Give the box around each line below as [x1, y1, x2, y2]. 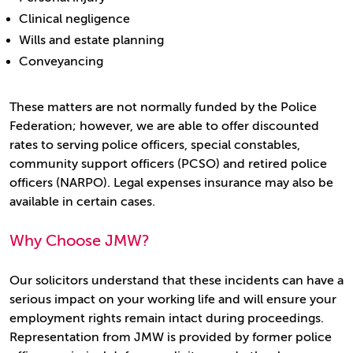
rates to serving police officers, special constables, [9, 138, 300, 152]
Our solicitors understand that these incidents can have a [9, 273, 344, 288]
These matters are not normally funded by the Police [9, 100, 317, 114]
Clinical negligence [19, 12, 130, 26]
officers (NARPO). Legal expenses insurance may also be [9, 176, 333, 190]
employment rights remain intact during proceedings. [9, 311, 324, 325]
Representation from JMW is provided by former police [9, 330, 332, 344]
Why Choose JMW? [9, 232, 150, 250]
